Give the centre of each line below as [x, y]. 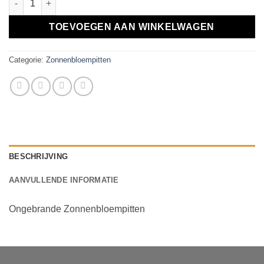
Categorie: [27, 60]
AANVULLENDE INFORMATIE [64, 180]
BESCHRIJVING [39, 156]
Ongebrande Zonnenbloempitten [77, 209]
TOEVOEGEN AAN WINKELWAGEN [132, 27]
